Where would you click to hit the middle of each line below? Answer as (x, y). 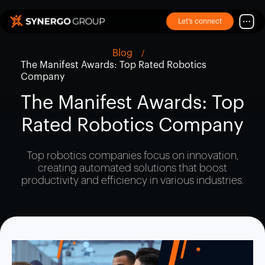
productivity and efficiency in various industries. (132, 181)
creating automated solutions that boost (132, 168)
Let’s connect (200, 21)
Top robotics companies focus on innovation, (132, 156)
